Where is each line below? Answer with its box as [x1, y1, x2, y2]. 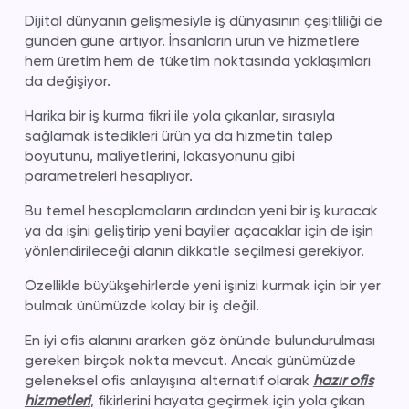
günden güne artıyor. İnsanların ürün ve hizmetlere [24, 32, 360, 49]
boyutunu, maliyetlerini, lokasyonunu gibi [24, 147, 295, 164]
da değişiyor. [24, 72, 110, 89]
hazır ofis [312, 372, 373, 389]
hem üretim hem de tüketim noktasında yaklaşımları [24, 52, 371, 69]
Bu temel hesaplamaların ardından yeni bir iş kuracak [24, 202, 378, 219]
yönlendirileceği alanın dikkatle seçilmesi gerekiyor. [24, 242, 364, 259]
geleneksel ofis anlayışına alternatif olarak [24, 372, 313, 389]
